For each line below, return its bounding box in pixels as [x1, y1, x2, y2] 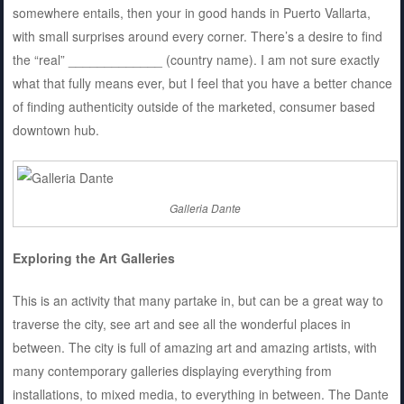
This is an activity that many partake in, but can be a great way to [12, 291, 383, 310]
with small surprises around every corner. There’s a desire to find [12, 26, 382, 45]
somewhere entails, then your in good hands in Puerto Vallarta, [12, 3, 371, 22]
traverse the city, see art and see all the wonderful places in [12, 315, 351, 334]
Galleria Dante [169, 199, 241, 216]
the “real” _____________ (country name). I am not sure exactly [12, 50, 380, 69]
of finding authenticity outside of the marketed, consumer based [12, 96, 375, 115]
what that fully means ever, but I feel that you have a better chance [12, 73, 392, 92]
